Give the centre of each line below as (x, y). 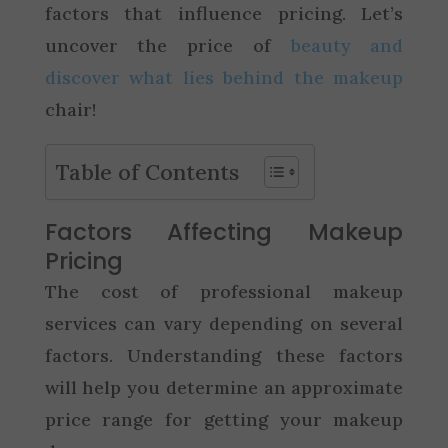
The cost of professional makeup (224, 291)
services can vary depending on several (224, 323)
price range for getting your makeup (224, 419)
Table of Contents (147, 171)
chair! (70, 109)
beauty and (347, 45)
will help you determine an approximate (224, 387)
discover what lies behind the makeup (224, 77)
